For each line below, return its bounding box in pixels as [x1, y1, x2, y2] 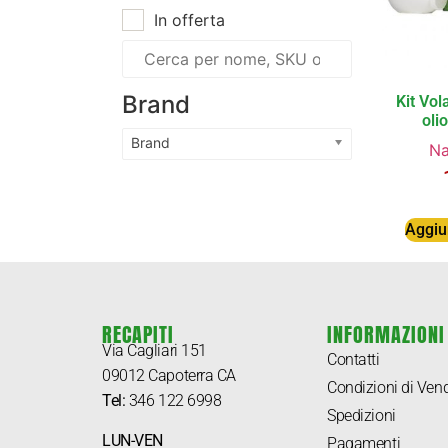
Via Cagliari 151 [102, 341, 207, 361]
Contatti [327, 350, 380, 370]
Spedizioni [327, 406, 396, 426]
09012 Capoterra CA [102, 366, 236, 386]
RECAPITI [102, 319, 174, 351]
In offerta [154, 9, 225, 30]
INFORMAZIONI [327, 319, 446, 351]
